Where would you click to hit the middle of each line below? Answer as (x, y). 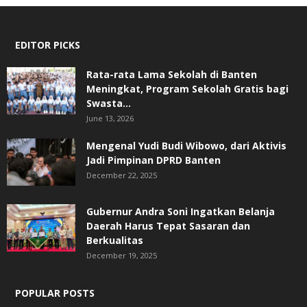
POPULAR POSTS (55, 293)
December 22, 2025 (122, 175)
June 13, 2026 (110, 118)
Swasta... (109, 103)
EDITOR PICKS (48, 45)
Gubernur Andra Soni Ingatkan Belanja (181, 211)
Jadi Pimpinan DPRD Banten (153, 160)
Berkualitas (115, 240)
